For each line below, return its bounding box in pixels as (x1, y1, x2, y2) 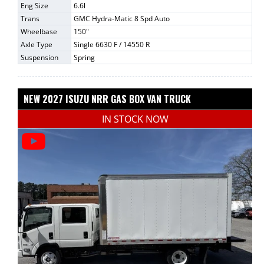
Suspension (21, 52, 58, 63)
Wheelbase (21, 27, 57, 37)
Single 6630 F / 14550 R (74, 39, 150, 50)
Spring (74, 52, 95, 63)
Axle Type (21, 39, 52, 50)
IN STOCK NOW (101, 113, 169, 126)
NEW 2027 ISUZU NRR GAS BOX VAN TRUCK (24, 92, 191, 107)
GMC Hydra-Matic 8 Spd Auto (74, 14, 170, 24)
